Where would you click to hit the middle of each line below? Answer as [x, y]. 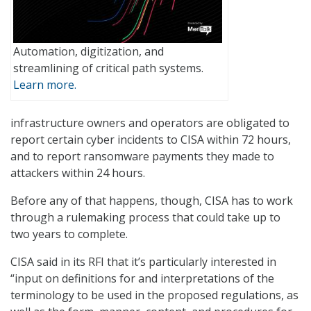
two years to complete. [69, 234]
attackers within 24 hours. [78, 173]
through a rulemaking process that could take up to [145, 217]
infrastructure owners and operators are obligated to [150, 123]
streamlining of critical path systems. [108, 68]
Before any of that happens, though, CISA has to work [152, 200]
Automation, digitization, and [89, 51]
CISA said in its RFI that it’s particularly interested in [143, 261]
